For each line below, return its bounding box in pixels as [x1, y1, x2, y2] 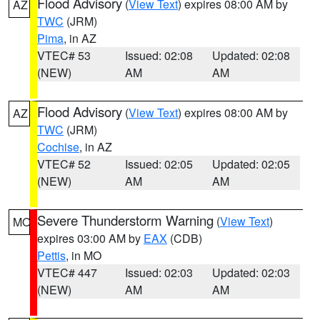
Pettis [37, 247, 66, 264]
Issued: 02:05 [124, 156, 193, 172]
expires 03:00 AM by [37, 230, 144, 246]
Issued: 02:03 [124, 264, 193, 281]
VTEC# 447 [37, 264, 97, 281]
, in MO [66, 247, 101, 264]
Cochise [37, 139, 79, 155]
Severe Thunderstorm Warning [37, 211, 214, 229]
